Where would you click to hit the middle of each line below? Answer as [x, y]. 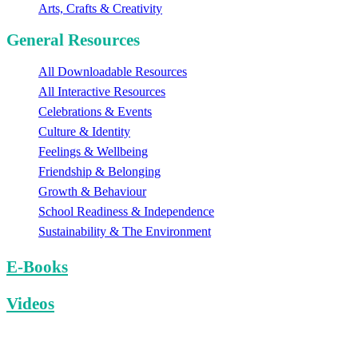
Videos [30, 304]
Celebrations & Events [95, 112]
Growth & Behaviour [92, 192]
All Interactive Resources [102, 92]
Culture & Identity [84, 132]
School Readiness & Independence [126, 212]
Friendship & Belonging [99, 172]
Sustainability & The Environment [125, 232]
